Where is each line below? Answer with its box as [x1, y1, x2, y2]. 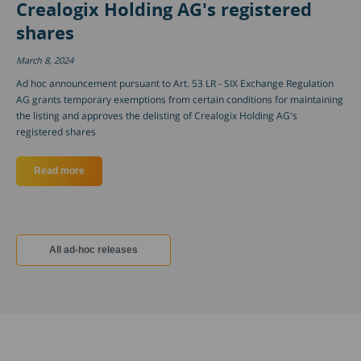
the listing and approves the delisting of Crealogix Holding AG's [16, 109, 297, 123]
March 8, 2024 [16, 54, 73, 67]
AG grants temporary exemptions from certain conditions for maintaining [16, 93, 343, 107]
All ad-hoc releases [49, 244, 138, 256]
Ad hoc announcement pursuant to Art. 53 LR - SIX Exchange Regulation [16, 77, 334, 91]
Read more [34, 165, 85, 177]
